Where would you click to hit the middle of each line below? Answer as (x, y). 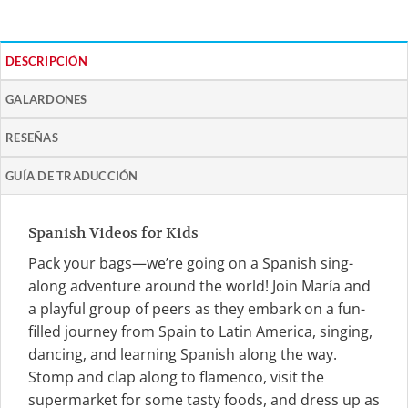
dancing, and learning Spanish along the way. (184, 355)
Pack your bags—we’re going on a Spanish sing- (191, 264)
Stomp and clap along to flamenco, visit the (176, 377)
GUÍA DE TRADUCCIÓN (72, 176)
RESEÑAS (32, 138)
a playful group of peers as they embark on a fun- (197, 309)
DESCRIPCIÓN (46, 61)
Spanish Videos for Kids (113, 234)
